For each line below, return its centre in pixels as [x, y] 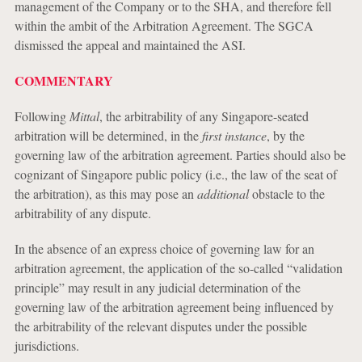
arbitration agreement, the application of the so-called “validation [178, 268]
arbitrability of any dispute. [82, 213]
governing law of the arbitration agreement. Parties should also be [180, 155]
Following [42, 116]
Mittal [84, 116]
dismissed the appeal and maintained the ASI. [130, 45]
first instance [234, 135]
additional [223, 194]
